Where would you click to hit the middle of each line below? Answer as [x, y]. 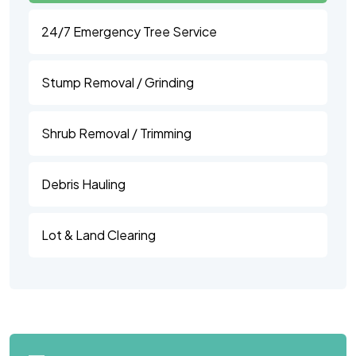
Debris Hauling [83, 184]
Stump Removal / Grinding [118, 82]
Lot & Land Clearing [99, 234]
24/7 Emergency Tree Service [129, 31]
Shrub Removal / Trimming [116, 133]
